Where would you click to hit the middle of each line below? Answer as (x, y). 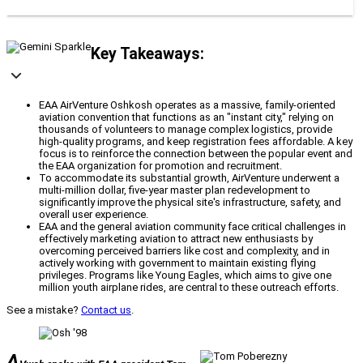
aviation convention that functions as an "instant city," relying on (186, 117)
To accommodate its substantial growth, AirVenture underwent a (189, 178)
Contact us (106, 310)
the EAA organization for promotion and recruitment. (160, 166)
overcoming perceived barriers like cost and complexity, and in (184, 251)
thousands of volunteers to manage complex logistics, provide (186, 130)
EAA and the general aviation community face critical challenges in (192, 227)
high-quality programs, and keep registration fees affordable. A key (196, 142)
